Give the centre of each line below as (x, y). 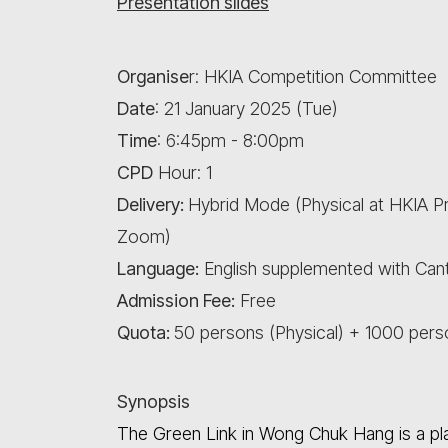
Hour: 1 (182, 172)
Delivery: (152, 204)
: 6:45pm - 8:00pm (230, 140)
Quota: (145, 332)
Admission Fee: (176, 300)
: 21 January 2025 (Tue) (246, 108)
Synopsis (153, 401)
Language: (158, 268)
